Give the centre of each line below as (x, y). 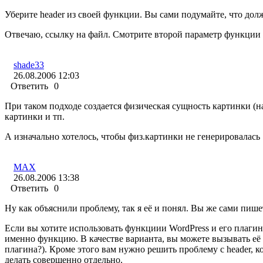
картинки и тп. (35, 117)
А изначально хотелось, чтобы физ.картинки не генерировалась (132, 137)
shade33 (29, 65)
